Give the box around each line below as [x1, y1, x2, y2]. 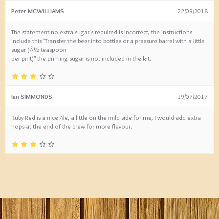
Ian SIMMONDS [11, 92, 52, 100]
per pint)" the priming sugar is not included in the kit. [11, 54, 152, 62]
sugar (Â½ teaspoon [11, 45, 66, 53]
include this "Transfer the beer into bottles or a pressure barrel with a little [11, 37, 205, 44]
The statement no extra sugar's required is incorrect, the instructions [11, 28, 192, 36]
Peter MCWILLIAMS [11, 7, 64, 15]
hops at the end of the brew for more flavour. [11, 122, 132, 130]
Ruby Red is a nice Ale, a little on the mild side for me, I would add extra [11, 113, 201, 121]
